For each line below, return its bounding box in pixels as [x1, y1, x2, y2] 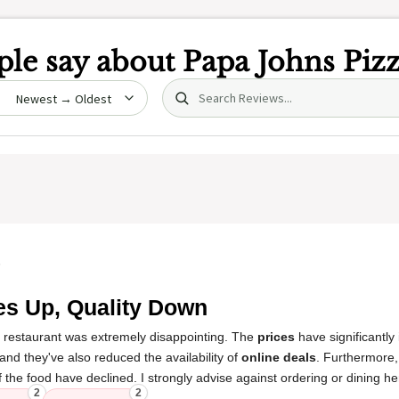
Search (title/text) [161, 79, 285, 96]
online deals [241, 350, 316, 364]
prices [257, 330, 295, 344]
